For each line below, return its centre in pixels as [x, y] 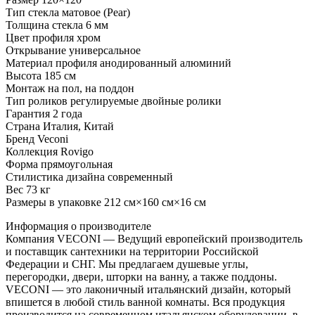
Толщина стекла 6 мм [57, 25]
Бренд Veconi [37, 139]
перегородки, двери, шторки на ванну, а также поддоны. [141, 276]
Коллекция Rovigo [50, 151]
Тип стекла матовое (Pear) [68, 12]
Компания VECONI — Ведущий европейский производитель [154, 238]
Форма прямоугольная [59, 164]
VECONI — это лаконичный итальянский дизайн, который [148, 289]
